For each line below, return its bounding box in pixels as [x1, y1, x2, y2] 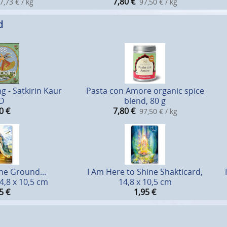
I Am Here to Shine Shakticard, [87, 166, 203, 178]
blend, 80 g [124, 95, 166, 107]
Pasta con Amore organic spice [86, 85, 204, 97]
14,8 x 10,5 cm [118, 176, 172, 188]
